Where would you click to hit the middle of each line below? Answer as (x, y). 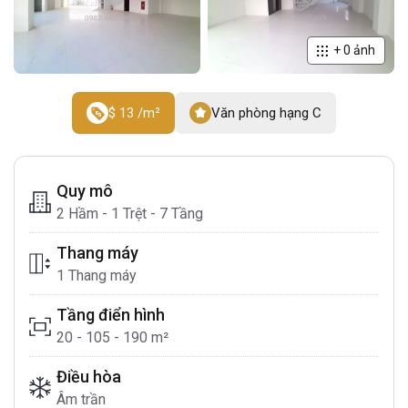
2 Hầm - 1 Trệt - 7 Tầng (130, 214)
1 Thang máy (97, 275)
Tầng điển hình (111, 315)
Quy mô (85, 191)
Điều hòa (89, 377)
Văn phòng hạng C (267, 113)
